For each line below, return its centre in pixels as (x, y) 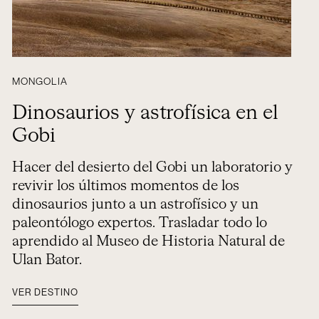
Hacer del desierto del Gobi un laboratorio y (152, 167)
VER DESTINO (45, 292)
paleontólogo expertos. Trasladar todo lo (139, 223)
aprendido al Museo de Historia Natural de (148, 241)
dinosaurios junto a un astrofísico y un (135, 204)
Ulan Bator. (47, 260)
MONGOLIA (40, 82)
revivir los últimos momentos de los (125, 186)
